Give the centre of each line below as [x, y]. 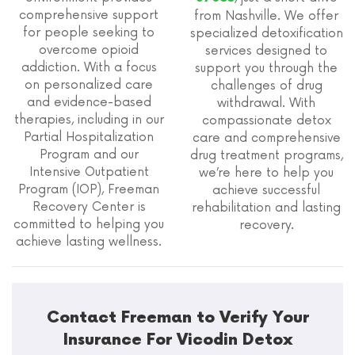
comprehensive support [89, 15]
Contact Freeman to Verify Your [177, 318]
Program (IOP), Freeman [89, 190]
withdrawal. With [266, 103]
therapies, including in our [89, 120]
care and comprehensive [266, 138]
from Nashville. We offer [266, 16]
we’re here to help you [266, 173]
